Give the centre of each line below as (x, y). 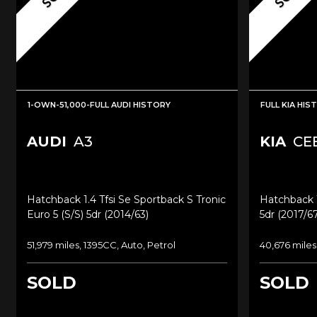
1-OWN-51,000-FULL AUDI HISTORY (99, 104)
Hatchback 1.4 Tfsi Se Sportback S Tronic (126, 199)
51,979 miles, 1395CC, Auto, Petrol (101, 244)
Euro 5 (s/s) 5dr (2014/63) (88, 214)
